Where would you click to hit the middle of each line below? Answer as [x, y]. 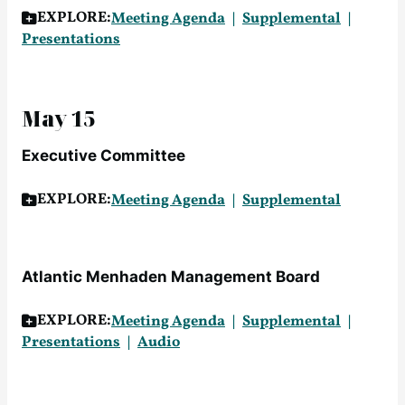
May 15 [58, 119]
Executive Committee [104, 155]
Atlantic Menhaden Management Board [171, 277]
